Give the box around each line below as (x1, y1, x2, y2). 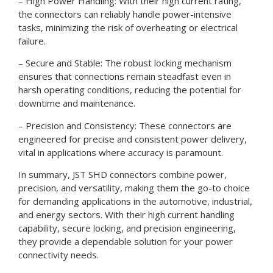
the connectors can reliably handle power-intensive (18, 8, 232, 21)
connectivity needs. (18, 249, 99, 261)
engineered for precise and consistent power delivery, (18, 132, 247, 145)
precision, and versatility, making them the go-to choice (18, 182, 250, 194)
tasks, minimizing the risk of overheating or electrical (18, 21, 238, 34)
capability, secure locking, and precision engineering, (18, 222, 236, 235)
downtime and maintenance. (18, 97, 135, 110)
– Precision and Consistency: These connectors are (18, 119, 232, 132)
